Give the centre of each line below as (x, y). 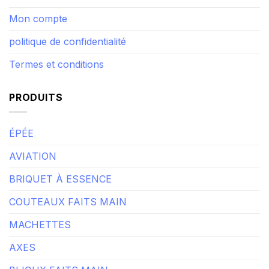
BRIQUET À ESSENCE (60, 190)
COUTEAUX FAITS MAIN (68, 213)
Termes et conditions (56, 75)
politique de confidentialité (68, 52)
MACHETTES (40, 236)
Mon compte (38, 29)
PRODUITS (36, 108)
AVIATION (33, 167)
